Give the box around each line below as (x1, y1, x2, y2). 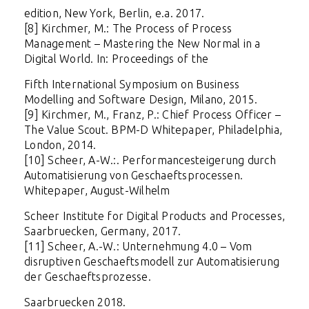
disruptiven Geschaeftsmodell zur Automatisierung (24, 255, 279, 268)
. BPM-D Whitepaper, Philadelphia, (105, 123, 282, 136)
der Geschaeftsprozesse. (24, 270, 151, 283)
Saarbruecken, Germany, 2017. (24, 224, 181, 237)
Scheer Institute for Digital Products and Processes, (24, 209, 285, 222)
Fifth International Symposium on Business (24, 77, 240, 90)
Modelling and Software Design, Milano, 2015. (24, 92, 257, 106)
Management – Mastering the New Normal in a (24, 37, 261, 50)
